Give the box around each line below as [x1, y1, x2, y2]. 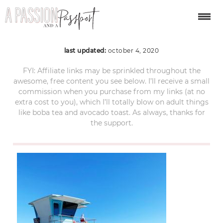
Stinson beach [52, 15, 171, 41]
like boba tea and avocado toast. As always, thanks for [18, 108, 205, 117]
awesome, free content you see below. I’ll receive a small [13, 76, 210, 86]
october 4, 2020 [108, 46, 159, 54]
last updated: [64, 46, 108, 54]
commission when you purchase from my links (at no [18, 87, 205, 96]
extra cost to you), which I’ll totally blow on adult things [14, 97, 209, 107]
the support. [90, 118, 133, 127]
